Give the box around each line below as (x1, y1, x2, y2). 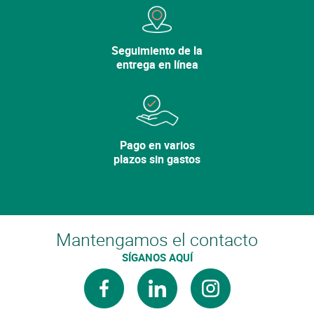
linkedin (156, 285, 202, 303)
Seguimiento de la (111, 42, 203, 58)
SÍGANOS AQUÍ (121, 250, 193, 264)
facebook (102, 285, 156, 303)
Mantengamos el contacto (56, 227, 258, 251)
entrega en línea (116, 56, 198, 72)
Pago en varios (119, 137, 195, 153)
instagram (209, 285, 268, 303)
